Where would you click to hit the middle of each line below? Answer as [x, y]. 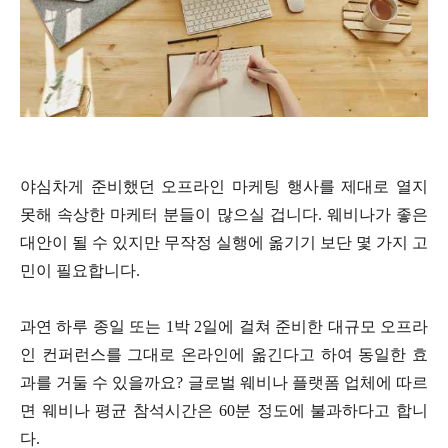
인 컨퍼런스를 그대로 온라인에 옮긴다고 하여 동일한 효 [224, 355]
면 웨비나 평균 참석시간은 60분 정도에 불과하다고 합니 [224, 411]
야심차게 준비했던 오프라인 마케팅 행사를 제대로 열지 [224, 187]
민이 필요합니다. [80, 271]
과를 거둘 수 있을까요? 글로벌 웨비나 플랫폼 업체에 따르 [224, 383]
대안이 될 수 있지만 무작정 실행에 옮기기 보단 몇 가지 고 [224, 243]
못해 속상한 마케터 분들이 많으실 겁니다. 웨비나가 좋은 [224, 215]
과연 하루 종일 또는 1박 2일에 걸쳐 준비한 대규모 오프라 [224, 327]
